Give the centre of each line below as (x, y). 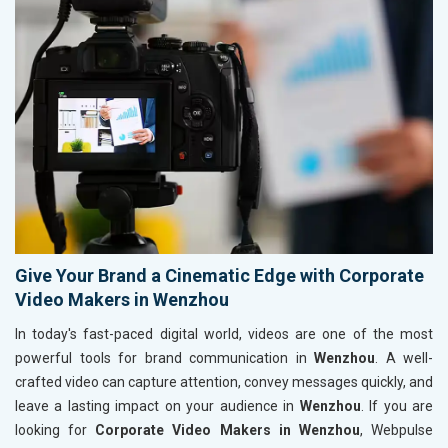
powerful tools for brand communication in (164, 357)
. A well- (404, 357)
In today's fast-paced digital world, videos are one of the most (224, 333)
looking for (55, 429)
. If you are (397, 405)
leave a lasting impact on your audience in (157, 405)
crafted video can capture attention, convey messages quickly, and (224, 381)
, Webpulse (396, 429)
